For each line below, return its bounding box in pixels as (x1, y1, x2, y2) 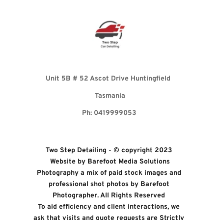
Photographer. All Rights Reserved (53, 192, 167, 200)
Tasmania (94, 92, 125, 101)
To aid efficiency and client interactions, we (38, 203, 180, 212)
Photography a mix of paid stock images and (36, 169, 181, 178)
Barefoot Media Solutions (87, 158, 170, 166)
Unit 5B (45, 75, 73, 83)
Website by (50, 158, 87, 166)
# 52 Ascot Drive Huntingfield (72, 75, 172, 83)
